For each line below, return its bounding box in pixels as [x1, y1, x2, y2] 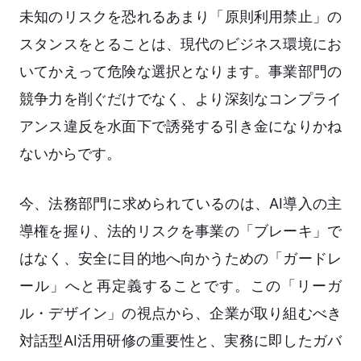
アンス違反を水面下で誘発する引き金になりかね [19, 118, 342, 135]
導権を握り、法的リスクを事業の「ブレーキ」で [19, 222, 342, 240]
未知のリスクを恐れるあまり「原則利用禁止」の [19, 8, 342, 26]
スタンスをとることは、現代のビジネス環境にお [19, 35, 342, 53]
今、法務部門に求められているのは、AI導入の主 [19, 195, 342, 213]
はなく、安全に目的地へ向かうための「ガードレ [19, 250, 342, 268]
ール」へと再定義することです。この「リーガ [19, 277, 342, 295]
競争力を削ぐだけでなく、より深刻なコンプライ [19, 90, 342, 108]
